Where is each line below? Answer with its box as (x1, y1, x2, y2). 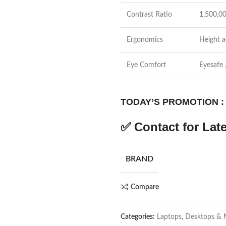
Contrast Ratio (127, 11, 172, 18)
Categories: (121, 213, 155, 220)
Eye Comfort (127, 62, 166, 69)
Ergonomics (127, 36, 163, 43)
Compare (130, 183, 159, 191)
